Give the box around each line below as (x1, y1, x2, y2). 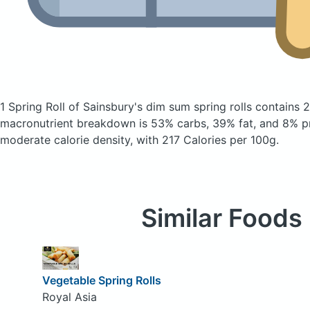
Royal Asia (42, 289, 97, 304)
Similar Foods (140, 203, 302, 233)
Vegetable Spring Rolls (42, 273, 161, 287)
